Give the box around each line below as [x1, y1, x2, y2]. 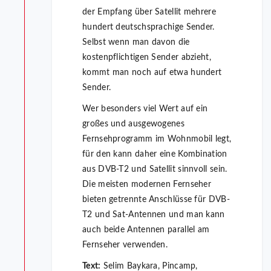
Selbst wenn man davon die [82, 38, 190, 47]
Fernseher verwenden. [82, 241, 168, 250]
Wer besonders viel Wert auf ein [82, 105, 208, 114]
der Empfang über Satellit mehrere [82, 8, 216, 17]
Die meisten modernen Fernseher [82, 180, 212, 189]
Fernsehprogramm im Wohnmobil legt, [82, 135, 232, 144]
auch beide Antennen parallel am [82, 226, 210, 235]
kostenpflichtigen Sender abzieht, [82, 53, 211, 62]
